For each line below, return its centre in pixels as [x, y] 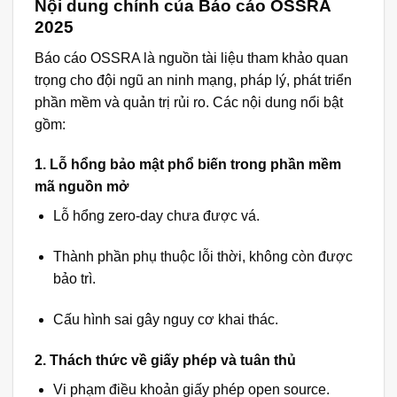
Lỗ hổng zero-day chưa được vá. [156, 216]
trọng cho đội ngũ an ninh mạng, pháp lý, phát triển [193, 80]
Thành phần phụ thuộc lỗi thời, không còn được [202, 257]
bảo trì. [74, 279]
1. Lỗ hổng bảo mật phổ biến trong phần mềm [188, 165]
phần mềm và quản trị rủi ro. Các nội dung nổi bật [189, 102]
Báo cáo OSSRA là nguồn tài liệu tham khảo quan [191, 58]
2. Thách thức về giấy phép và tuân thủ [165, 360]
